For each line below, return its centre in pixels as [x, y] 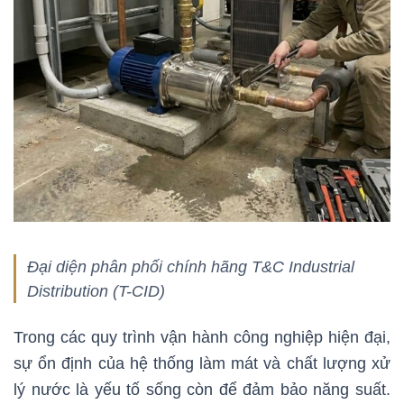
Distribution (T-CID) [96, 290]
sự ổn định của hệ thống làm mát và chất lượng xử [202, 363]
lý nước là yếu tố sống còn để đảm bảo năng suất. [202, 389]
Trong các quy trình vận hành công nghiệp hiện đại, [202, 337]
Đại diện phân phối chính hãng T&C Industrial [191, 266]
